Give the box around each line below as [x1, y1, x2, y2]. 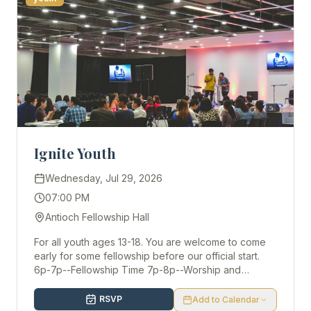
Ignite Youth [34, 144, 116, 162]
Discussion [34, 278, 83, 289]
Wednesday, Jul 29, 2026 [45, 172, 162, 184]
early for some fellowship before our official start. [34, 250, 260, 262]
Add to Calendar [192, 294, 260, 305]
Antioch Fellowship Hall [45, 211, 149, 223]
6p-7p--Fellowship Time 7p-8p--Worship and [34, 264, 242, 276]
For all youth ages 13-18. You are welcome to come [34, 236, 146, 248]
